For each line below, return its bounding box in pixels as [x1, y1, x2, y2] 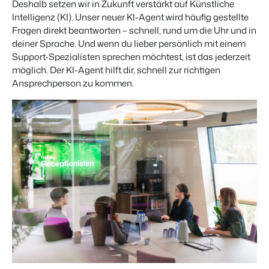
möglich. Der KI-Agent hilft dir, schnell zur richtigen [12, 64, 220, 77]
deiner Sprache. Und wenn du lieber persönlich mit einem [12, 37, 246, 50]
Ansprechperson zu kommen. [12, 77, 134, 90]
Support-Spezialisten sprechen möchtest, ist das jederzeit [12, 50, 250, 64]
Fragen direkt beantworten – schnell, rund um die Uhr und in [12, 24, 256, 37]
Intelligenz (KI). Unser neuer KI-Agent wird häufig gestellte [12, 11, 249, 24]
